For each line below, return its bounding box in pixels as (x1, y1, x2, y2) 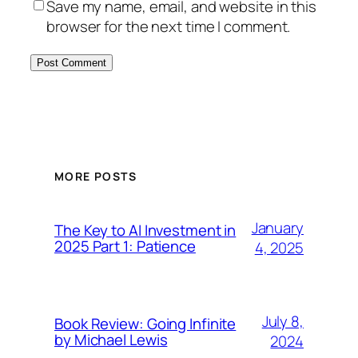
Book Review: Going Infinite (54, 313, 237, 335)
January (251, 217, 304, 239)
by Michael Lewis (54, 329, 168, 351)
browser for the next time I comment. (46, 15, 291, 37)
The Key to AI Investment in (54, 220, 237, 241)
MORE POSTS (54, 169, 137, 185)
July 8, (261, 311, 304, 332)
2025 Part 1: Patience (54, 236, 196, 257)
